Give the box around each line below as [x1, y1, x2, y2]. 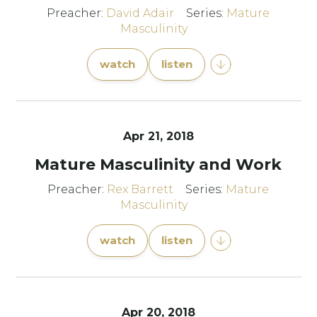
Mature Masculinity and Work [35, 155, 282, 174]
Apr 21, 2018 [122, 129, 194, 143]
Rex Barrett [107, 183, 174, 196]
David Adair [106, 6, 175, 20]
